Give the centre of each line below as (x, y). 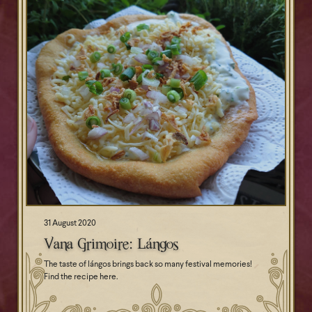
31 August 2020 (70, 223)
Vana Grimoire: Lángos (111, 244)
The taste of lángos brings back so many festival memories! (148, 264)
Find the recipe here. (81, 277)
